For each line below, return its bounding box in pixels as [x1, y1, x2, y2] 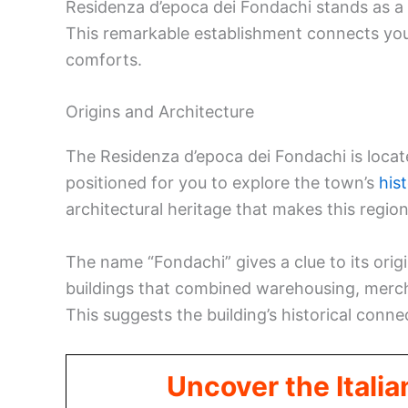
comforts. [66, 49, 142, 69]
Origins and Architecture [66, 102, 254, 122]
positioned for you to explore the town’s [66, 173, 379, 193]
